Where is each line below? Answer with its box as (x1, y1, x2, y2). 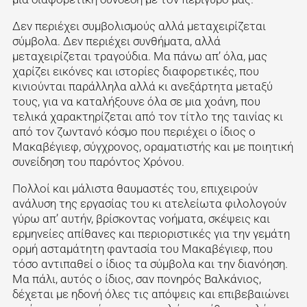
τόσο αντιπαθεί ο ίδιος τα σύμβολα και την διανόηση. (12, 256, 288, 271)
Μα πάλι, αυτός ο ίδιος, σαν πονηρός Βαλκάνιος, (12, 271, 261, 286)
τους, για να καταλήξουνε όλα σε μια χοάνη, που (12, 94, 260, 108)
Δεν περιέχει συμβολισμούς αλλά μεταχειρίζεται (12, 19, 266, 33)
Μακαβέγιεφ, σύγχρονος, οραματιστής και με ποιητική (12, 139, 293, 153)
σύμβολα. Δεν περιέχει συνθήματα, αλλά (12, 34, 221, 48)
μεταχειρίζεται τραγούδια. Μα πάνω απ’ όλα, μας (12, 49, 267, 63)
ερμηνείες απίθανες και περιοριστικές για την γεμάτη (12, 226, 290, 241)
